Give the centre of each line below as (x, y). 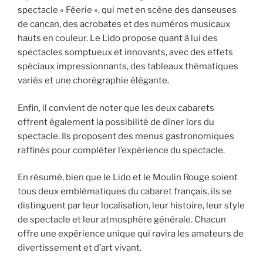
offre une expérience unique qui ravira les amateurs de (131, 234)
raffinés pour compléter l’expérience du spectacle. (121, 150)
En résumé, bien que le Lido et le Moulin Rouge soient (128, 178)
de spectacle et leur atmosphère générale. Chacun (122, 220)
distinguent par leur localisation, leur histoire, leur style (131, 206)
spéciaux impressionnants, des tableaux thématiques (128, 67)
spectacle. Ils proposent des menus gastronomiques (126, 136)
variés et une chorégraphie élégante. (93, 81)
